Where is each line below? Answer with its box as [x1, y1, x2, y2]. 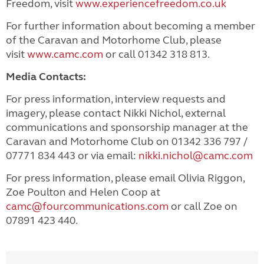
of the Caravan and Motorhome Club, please [6, 33, 222, 47]
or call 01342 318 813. [103, 47, 210, 61]
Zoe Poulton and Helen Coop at [6, 185, 160, 199]
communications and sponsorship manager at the [6, 120, 248, 134]
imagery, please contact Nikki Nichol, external [6, 106, 226, 120]
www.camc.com [27, 47, 103, 61]
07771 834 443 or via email [6, 148, 133, 162]
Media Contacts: [6, 70, 86, 83]
